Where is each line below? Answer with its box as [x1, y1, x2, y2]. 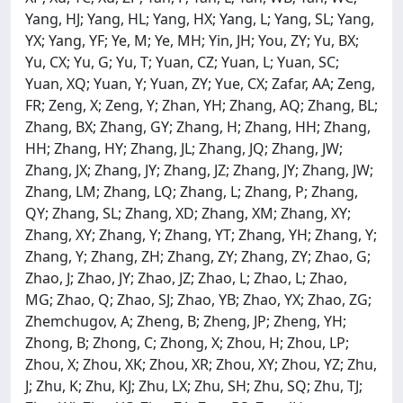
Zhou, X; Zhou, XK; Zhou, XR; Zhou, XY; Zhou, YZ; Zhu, [25, 354, 377, 374]
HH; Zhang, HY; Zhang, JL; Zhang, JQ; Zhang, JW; [25, 138, 343, 158]
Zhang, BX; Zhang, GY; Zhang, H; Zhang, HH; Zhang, [25, 116, 371, 137]
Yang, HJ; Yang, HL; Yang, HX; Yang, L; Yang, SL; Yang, [25, 8, 374, 29]
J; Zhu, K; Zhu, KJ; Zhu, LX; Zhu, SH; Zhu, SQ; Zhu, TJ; [25, 375, 363, 396]
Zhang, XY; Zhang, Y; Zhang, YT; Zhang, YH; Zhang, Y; [25, 224, 377, 245]
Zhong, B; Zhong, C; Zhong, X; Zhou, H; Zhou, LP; [25, 332, 349, 353]
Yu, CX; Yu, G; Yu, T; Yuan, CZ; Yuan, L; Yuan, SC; [25, 51, 339, 72]
